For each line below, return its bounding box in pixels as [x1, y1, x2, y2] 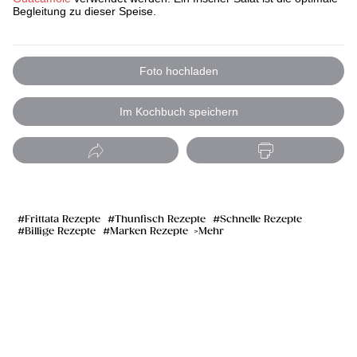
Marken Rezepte [110, 225, 188, 237]
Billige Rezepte [25, 225, 96, 237]
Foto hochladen [139, 65, 218, 78]
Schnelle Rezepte [220, 213, 302, 226]
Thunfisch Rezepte [115, 213, 206, 226]
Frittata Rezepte [25, 213, 100, 226]
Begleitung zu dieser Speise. [13, 4, 156, 18]
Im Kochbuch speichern [119, 104, 238, 118]
